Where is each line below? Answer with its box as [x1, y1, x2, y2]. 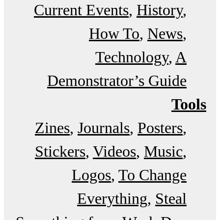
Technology [95, 48, 168, 66]
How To [89, 24, 139, 42]
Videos [93, 142, 136, 160]
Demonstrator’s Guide [47, 71, 187, 89]
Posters [137, 118, 183, 137]
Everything [77, 189, 147, 207]
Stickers [35, 142, 85, 160]
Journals [78, 118, 130, 137]
